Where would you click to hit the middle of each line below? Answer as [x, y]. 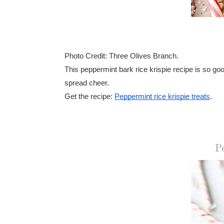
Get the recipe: [89, 96]
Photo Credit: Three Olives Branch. [121, 56]
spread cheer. [87, 83]
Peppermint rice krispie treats [162, 96]
